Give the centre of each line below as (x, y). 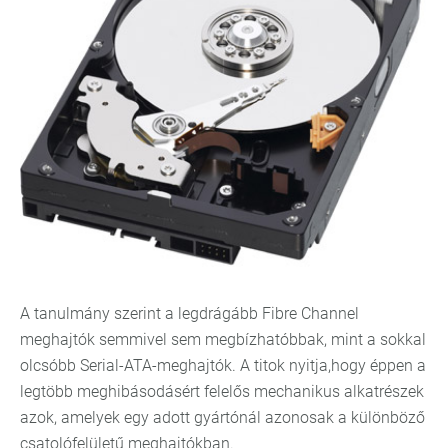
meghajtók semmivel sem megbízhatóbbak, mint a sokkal (223, 339)
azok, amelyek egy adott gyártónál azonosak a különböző (222, 417)
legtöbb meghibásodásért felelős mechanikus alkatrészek (222, 391)
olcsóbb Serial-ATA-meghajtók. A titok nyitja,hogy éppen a (223, 365)
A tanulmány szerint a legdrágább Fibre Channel (189, 313)
